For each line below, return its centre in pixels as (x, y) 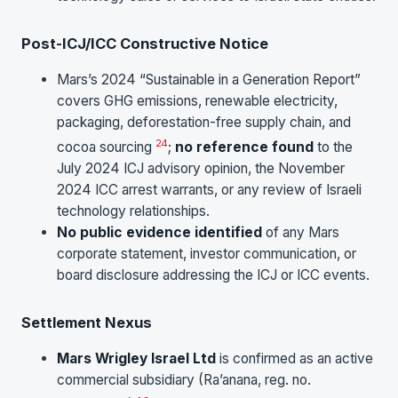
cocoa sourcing (106, 147)
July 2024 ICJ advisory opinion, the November (201, 169)
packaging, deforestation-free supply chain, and (204, 123)
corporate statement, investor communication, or (207, 254)
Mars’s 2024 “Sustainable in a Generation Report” (209, 80)
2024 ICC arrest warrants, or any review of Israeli (209, 190)
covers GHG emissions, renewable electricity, (197, 101)
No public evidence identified (159, 233)
